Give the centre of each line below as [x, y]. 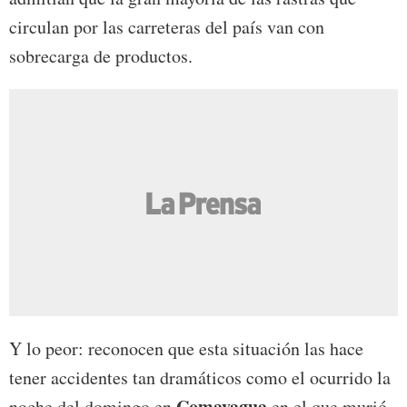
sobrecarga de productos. [101, 56]
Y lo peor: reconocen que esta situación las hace [186, 349]
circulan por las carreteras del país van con [167, 27]
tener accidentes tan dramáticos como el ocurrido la [200, 378]
